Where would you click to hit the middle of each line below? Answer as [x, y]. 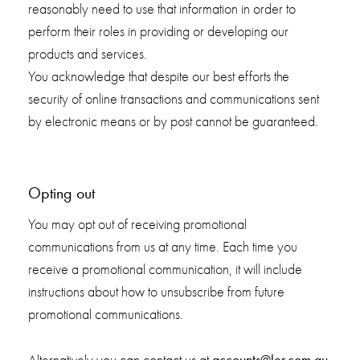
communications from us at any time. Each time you [162, 247]
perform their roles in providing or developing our [158, 31]
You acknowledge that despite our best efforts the [158, 76]
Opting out [61, 192]
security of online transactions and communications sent [173, 99]
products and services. [87, 54]
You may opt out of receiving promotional [137, 224]
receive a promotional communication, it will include [165, 269]
